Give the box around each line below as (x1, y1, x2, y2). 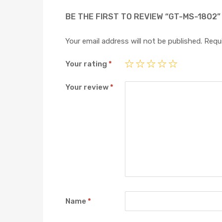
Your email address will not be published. (65, 36, 202, 46)
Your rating (65, 59, 109, 69)
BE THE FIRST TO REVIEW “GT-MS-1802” (65, 11, 221, 21)
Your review (65, 82, 110, 92)
